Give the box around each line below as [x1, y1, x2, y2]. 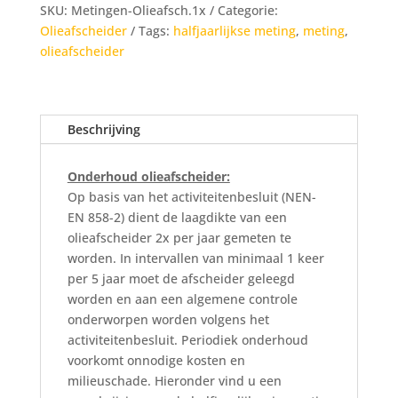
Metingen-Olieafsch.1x [70, 2, 206, 20]
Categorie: [217, 2, 278, 20]
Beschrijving [67, 121, 140, 139]
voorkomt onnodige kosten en [67, 352, 245, 370]
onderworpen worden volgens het [67, 311, 269, 329]
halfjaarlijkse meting [172, 22, 296, 40]
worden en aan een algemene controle [67, 291, 298, 308]
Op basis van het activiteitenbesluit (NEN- [67, 188, 316, 206]
